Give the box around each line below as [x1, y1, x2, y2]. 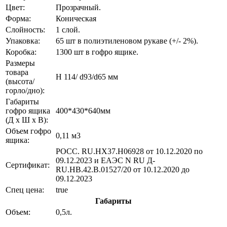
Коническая [56, 14, 96, 23]
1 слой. [56, 25, 80, 34]
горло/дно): [6, 86, 45, 95]
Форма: [6, 14, 31, 23]
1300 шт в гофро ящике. [56, 48, 138, 57]
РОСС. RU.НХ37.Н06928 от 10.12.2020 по [56, 147, 203, 156]
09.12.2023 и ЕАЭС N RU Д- [56, 156, 155, 165]
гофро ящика [6, 106, 50, 116]
